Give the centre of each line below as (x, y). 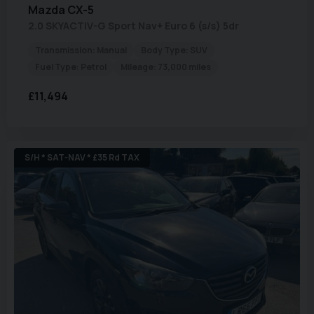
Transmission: (65, 50)
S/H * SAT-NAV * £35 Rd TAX (82, 157)
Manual (112, 50)
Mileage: (138, 67)
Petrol (94, 67)
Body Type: (165, 50)
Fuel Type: (57, 67)
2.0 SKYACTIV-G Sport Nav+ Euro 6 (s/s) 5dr (134, 25)
